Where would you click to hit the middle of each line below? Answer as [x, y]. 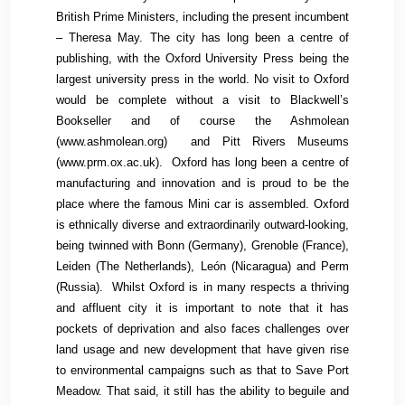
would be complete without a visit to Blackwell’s [202, 100]
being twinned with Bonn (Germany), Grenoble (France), [202, 245]
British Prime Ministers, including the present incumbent [202, 17]
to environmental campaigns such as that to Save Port [202, 370]
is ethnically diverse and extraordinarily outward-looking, [202, 225]
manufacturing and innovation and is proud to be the [202, 183]
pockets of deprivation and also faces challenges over [202, 329]
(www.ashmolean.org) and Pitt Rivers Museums [202, 141]
